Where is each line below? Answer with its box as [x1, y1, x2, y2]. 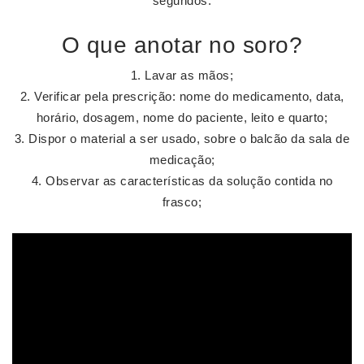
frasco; [162, 195, 202, 209]
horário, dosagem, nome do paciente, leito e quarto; [36, 110, 328, 124]
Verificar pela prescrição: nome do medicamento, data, [34, 89, 344, 103]
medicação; [149, 153, 215, 167]
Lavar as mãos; [145, 68, 234, 82]
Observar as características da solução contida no [45, 174, 333, 188]
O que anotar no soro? [61, 32, 303, 58]
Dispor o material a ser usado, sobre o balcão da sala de [28, 132, 350, 145]
